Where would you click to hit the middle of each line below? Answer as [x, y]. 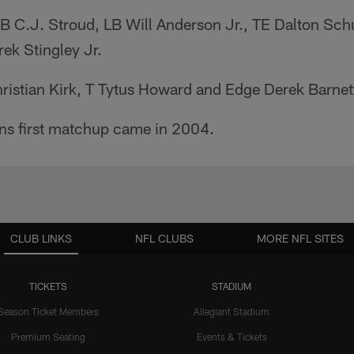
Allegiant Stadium [232, 312]
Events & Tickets [232, 337]
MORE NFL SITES [300, 239]
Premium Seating [48, 337]
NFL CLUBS [164, 239]
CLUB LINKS [41, 239]
